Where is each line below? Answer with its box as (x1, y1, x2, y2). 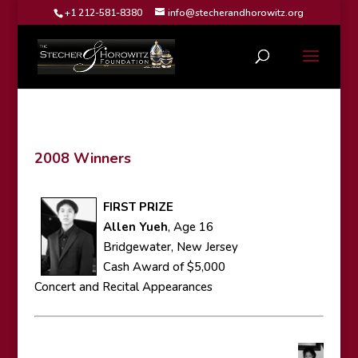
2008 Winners (34, 149, 131, 168)
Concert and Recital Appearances (34, 279, 213, 295)
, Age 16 (167, 219, 213, 235)
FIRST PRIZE (102, 199, 173, 215)
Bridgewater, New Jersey (102, 239, 238, 255)
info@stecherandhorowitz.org (168, 6, 304, 19)
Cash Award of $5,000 (102, 259, 225, 275)
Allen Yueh (102, 219, 168, 235)
